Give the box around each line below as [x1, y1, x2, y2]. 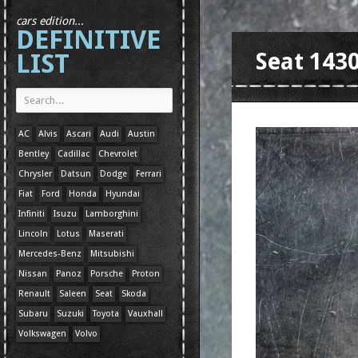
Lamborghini [86, 209, 138, 219]
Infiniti [18, 209, 45, 219]
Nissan [18, 268, 47, 279]
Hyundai [105, 189, 140, 199]
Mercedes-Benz [18, 249, 82, 259]
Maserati [89, 229, 124, 239]
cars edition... [16, 14, 84, 27]
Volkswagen [18, 328, 66, 339]
